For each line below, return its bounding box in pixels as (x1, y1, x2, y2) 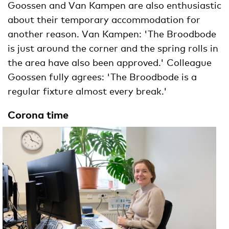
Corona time (8, 108, 68, 121)
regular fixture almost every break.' (8, 85, 170, 97)
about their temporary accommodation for (8, 14, 200, 26)
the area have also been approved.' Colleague (8, 57, 212, 68)
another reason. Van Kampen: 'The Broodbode (8, 28, 216, 40)
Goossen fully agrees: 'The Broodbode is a (8, 71, 197, 83)
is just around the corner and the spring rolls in (8, 42, 218, 54)
